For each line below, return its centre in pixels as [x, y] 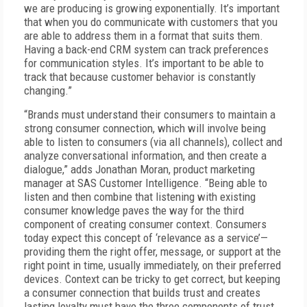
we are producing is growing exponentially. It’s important [152, 8]
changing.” [48, 90]
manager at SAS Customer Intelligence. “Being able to [146, 183]
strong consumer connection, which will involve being [145, 128]
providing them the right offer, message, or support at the [152, 251]
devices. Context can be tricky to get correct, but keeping [152, 279]
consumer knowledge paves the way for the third [134, 210]
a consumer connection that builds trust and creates [142, 293]
